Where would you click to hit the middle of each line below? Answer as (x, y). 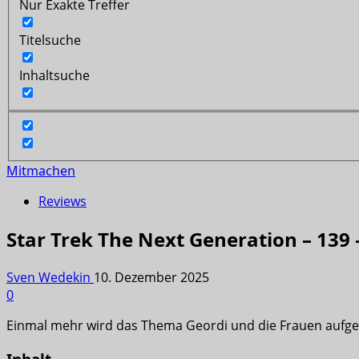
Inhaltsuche (54, 75)
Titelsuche (50, 40)
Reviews (63, 202)
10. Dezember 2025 (151, 278)
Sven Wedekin (50, 278)
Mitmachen (41, 171)
